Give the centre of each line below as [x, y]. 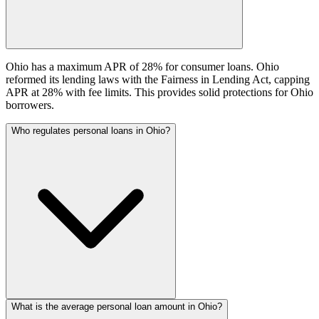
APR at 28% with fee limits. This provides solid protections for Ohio [159, 92]
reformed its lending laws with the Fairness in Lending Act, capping [158, 79]
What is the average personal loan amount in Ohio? [117, 306]
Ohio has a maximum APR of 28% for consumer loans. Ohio [142, 66]
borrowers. [30, 105]
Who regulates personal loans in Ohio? [91, 130]
